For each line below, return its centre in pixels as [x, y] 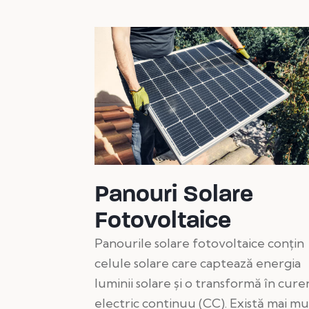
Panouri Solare [174, 193]
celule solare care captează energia [198, 263]
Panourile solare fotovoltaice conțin [199, 243]
